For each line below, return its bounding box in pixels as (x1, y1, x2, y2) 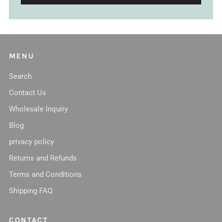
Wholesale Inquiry (9, 105, 68, 113)
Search (9, 72, 32, 81)
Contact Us (9, 88, 46, 97)
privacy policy (9, 137, 54, 146)
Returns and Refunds (9, 154, 77, 163)
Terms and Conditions (9, 170, 82, 179)
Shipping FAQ (9, 186, 53, 195)
